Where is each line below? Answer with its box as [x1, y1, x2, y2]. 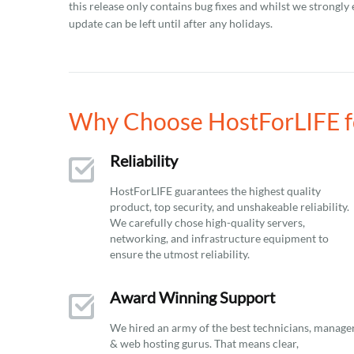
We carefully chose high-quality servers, [110, 216, 305, 229]
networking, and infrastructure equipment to [110, 232, 329, 245]
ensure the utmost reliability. [110, 247, 250, 261]
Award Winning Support [110, 288, 275, 307]
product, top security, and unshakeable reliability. [110, 200, 349, 213]
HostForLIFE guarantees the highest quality [110, 184, 321, 198]
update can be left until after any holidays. [69, 17, 273, 30]
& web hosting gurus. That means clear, [110, 337, 299, 350]
